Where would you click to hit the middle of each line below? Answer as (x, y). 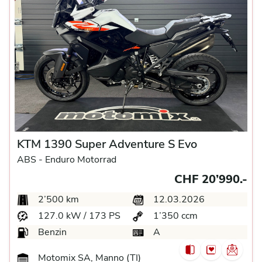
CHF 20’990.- (211, 179)
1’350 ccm (174, 216)
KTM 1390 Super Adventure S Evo (107, 144)
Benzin (51, 232)
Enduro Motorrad (81, 160)
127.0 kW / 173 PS (78, 216)
